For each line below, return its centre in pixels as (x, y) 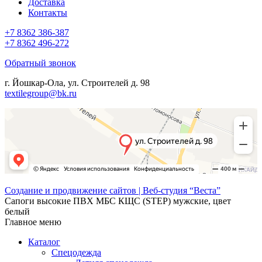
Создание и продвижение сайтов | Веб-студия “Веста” (113, 190)
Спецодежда (76, 252)
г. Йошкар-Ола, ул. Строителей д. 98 (77, 82)
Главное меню (33, 222)
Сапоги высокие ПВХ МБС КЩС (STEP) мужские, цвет (118, 201)
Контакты (48, 12)
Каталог (44, 242)
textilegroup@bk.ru (41, 93)
